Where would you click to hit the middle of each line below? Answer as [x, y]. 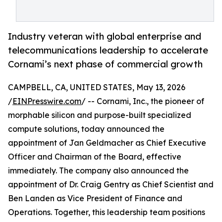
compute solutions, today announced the [86, 129]
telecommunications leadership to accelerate [108, 50]
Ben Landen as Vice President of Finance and [95, 198]
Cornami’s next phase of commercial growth [105, 64]
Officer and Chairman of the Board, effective [95, 157]
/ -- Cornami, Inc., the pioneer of [143, 101]
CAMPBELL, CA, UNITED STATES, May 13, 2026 [97, 87]
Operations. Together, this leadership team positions [107, 212]
